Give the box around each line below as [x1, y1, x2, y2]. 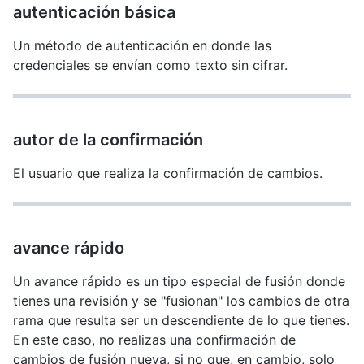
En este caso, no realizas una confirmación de [13, 331, 296, 348]
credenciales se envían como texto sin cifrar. [13, 57, 288, 73]
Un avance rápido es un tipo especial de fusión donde [13, 273, 345, 289]
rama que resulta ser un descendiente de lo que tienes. [13, 312, 349, 328]
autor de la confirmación [13, 130, 203, 149]
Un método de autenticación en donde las [13, 37, 271, 54]
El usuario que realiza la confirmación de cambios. [13, 165, 323, 181]
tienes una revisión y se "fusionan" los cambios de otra [13, 292, 349, 309]
